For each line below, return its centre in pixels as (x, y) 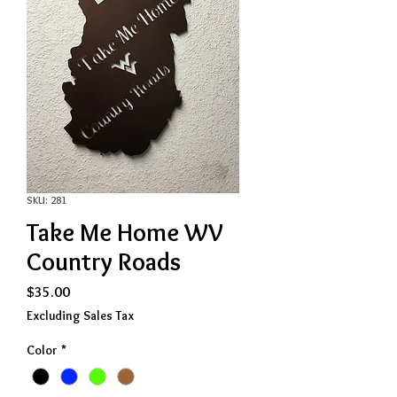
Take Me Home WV (125, 232)
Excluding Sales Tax (80, 315)
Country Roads (104, 261)
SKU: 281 (47, 200)
